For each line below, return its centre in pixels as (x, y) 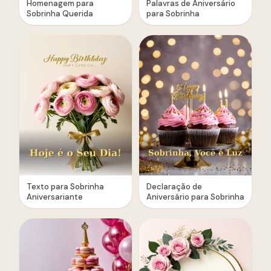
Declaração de (174, 186)
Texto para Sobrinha (65, 186)
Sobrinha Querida (60, 14)
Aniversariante (55, 197)
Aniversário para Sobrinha (195, 197)
